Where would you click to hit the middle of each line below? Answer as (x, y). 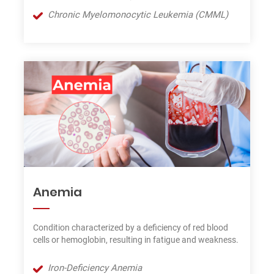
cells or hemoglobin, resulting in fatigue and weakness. (136, 240)
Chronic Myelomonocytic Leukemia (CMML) (138, 14)
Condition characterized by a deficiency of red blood (131, 228)
